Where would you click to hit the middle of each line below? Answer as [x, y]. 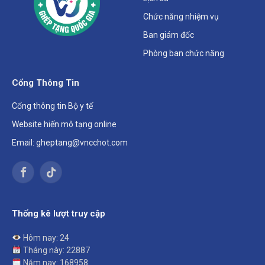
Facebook [40, 177]
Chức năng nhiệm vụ [181, 17]
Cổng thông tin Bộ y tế [52, 106]
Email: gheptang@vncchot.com [70, 143]
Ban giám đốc [169, 35]
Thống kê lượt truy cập [59, 214]
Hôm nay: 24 [45, 237]
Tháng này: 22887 [55, 250]
